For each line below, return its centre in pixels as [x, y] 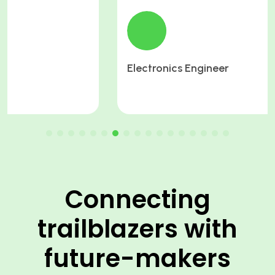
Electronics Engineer [68, 68]
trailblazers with [137, 229]
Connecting [137, 199]
